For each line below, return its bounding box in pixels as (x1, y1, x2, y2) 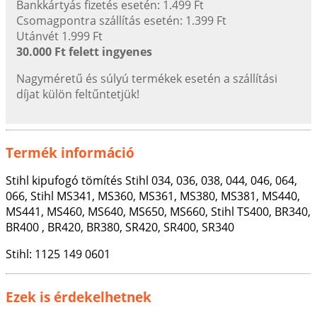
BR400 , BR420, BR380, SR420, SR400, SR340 (6, 219, 234, 236)
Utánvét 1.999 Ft (16, 28, 103, 44)
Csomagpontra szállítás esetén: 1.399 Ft (16, 12, 226, 28)
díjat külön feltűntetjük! (16, 86, 139, 102)
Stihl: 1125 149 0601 (6, 246, 110, 263)
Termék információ (6, 144, 134, 162)
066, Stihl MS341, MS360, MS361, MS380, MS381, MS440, (6, 188, 300, 204)
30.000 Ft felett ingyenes (16, 43, 152, 59)
